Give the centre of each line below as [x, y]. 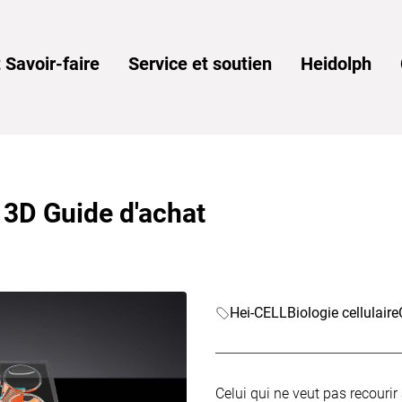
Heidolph [336, 64]
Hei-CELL [258, 313]
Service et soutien [200, 64]
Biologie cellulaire [343, 313]
